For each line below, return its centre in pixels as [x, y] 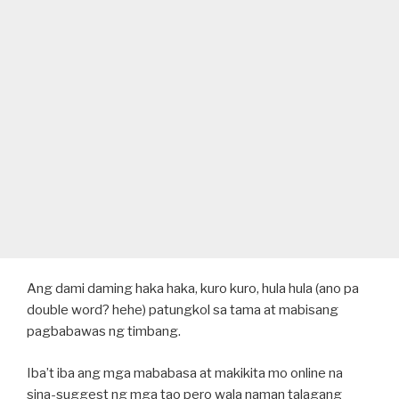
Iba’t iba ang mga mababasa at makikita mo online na [185, 373]
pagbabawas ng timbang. [104, 331]
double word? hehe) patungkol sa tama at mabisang [183, 310]
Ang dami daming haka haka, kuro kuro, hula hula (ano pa [193, 289]
